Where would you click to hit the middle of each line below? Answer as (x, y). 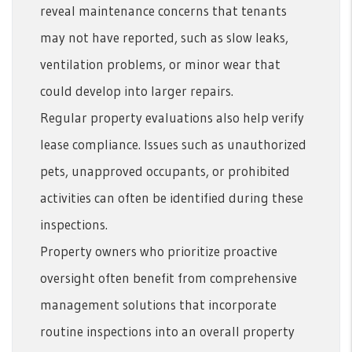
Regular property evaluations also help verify (172, 117)
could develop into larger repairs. (137, 90)
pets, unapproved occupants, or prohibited (165, 170)
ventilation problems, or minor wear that (160, 64)
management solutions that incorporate (158, 304)
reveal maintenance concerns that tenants (163, 10)
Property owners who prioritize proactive (159, 251)
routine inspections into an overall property (167, 331)
